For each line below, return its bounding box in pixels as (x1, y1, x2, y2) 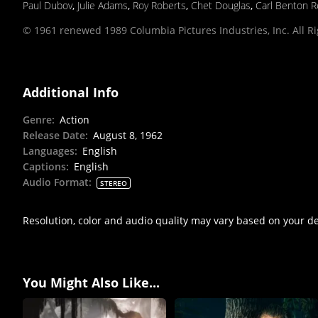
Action (60, 112, 89, 126)
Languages (23, 143, 75, 158)
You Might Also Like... (23, 273, 160, 291)
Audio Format (23, 175, 89, 189)
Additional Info (23, 83, 119, 101)
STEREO (100, 177, 127, 188)
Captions (23, 159, 66, 173)
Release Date (23, 128, 85, 142)
